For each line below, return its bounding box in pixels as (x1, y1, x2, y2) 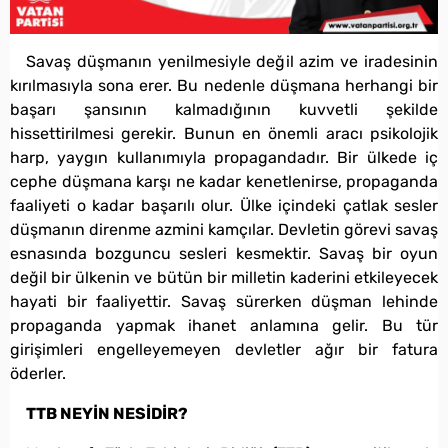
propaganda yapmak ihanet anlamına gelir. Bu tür (10, 316, 438, 336)
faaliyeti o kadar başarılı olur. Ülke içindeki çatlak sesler (10, 196, 438, 216)
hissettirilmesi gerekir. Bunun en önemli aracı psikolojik (10, 124, 438, 144)
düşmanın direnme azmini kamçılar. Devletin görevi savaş (10, 220, 438, 240)
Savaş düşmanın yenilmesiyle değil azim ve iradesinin (26, 52, 438, 72)
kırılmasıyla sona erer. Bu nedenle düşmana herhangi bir (10, 76, 438, 96)
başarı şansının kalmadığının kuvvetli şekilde (10, 100, 438, 120)
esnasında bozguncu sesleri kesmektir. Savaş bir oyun (10, 244, 438, 264)
